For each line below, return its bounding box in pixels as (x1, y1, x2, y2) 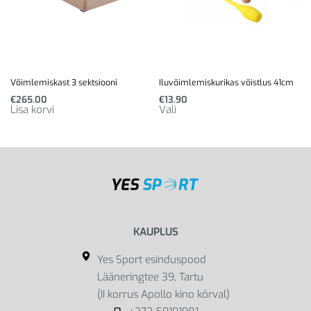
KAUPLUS (133, 225, 178, 239)
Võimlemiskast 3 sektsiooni (10, 76, 117, 88)
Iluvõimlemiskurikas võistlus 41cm (159, 76, 294, 88)
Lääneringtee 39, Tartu (96, 270, 203, 285)
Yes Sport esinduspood (96, 253, 206, 267)
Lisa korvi (10, 102, 54, 117)
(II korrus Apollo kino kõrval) (96, 287, 230, 302)
